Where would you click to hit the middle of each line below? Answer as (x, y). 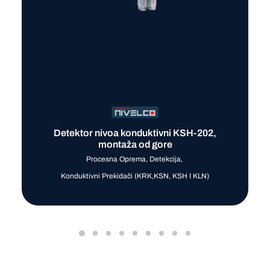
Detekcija (165, 159)
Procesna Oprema (116, 159)
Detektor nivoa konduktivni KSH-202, (135, 133)
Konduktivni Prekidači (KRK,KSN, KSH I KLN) (135, 176)
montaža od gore (135, 144)
